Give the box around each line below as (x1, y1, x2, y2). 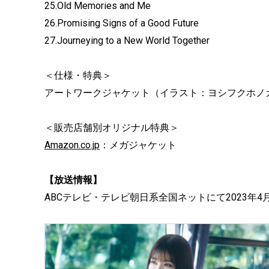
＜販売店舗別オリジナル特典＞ (44, 122, 179, 133)
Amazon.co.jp (44, 139, 100, 151)
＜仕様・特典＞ (44, 70, 112, 81)
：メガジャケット (100, 139, 177, 151)
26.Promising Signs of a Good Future (44, 17, 199, 29)
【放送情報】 (44, 174, 102, 186)
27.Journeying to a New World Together (44, 35, 210, 46)
